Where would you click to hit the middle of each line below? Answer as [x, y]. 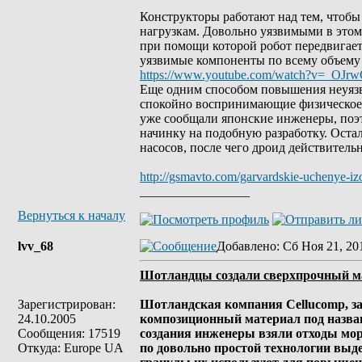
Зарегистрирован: [67, 304]
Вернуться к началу [72, 215]
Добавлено [246, 246]
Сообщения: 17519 [69, 333]
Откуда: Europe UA [71, 348]
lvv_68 [36, 246]
